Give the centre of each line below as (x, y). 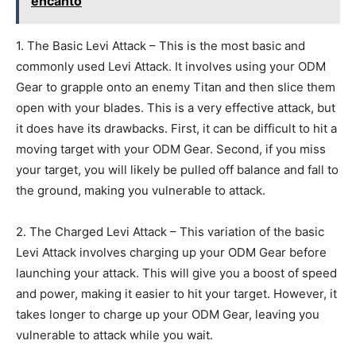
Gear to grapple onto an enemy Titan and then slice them (176, 87)
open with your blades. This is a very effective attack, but (176, 107)
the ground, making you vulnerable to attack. (141, 190)
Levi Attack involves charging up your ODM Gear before (171, 252)
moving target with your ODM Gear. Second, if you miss (171, 149)
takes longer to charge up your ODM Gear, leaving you (168, 314)
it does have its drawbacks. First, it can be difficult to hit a (176, 128)
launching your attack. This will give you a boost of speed (176, 273)
